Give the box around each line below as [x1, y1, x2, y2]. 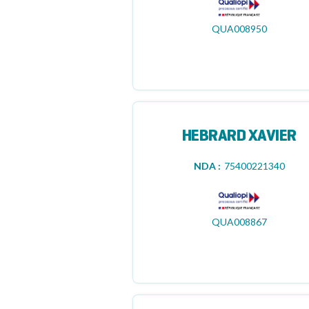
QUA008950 [211, 23, 267, 34]
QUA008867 [211, 216, 267, 228]
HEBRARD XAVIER [181, 129, 297, 144]
